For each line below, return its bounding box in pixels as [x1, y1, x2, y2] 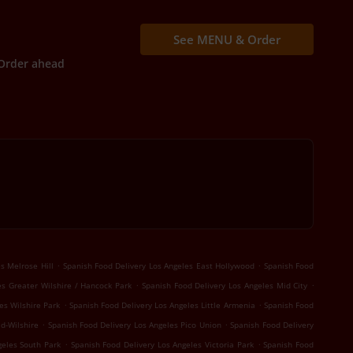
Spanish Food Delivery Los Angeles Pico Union [47, 319, 221, 330]
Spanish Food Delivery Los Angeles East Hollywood [62, 260, 255, 271]
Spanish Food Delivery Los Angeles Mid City [141, 280, 308, 291]
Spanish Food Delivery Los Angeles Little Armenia [69, 299, 255, 310]
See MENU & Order [173, 32, 281, 47]
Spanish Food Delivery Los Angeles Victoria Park [70, 339, 254, 350]
